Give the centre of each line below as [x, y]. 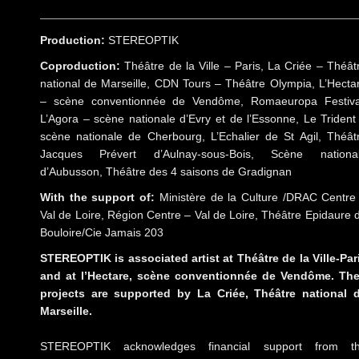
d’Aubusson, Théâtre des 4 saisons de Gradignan [166, 172]
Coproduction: [83, 66]
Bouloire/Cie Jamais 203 [102, 233]
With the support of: [100, 198]
